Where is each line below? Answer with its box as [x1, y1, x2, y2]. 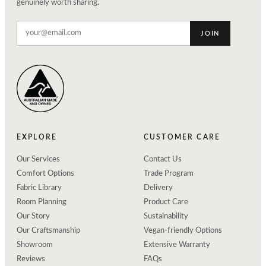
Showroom [17, 241, 53, 249]
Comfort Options [17, 170, 74, 178]
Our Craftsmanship [17, 227, 80, 235]
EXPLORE [17, 134, 58, 141]
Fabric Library [17, 184, 62, 192]
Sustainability [144, 213, 188, 221]
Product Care [144, 198, 188, 207]
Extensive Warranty [144, 241, 210, 249]
